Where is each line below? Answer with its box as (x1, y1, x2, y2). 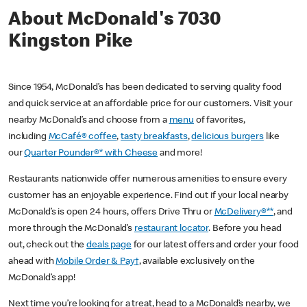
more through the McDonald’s (8, 224, 134, 234)
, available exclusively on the (138, 257, 256, 267)
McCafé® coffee (48, 132, 117, 143)
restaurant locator (134, 224, 209, 234)
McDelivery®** (214, 208, 273, 218)
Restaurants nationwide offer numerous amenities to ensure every (8, 175, 287, 185)
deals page (86, 241, 132, 251)
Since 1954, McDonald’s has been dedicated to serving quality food (8, 83, 282, 93)
